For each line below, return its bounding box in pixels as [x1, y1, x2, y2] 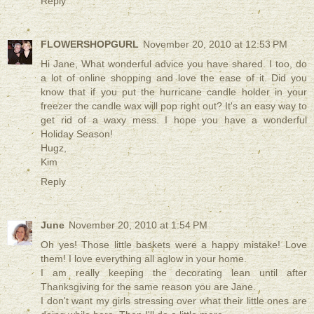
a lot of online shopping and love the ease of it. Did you [41, 72, 307, 84]
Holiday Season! [41, 128, 113, 140]
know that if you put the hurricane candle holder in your [41, 86, 307, 98]
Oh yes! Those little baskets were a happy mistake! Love [41, 239, 307, 251]
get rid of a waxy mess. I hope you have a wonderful [41, 114, 307, 126]
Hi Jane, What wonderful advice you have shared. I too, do [41, 58, 307, 70]
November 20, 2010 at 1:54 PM [69, 219, 207, 231]
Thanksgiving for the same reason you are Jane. [41, 281, 256, 293]
